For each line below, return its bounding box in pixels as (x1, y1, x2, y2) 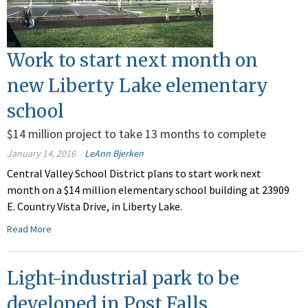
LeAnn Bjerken (85, 147, 144, 160)
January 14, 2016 (7, 147, 76, 160)
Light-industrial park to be (7, 267, 239, 290)
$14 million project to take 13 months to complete (7, 126, 266, 142)
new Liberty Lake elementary (7, 74, 268, 98)
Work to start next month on (7, 49, 258, 72)
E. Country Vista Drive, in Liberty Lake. (7, 199, 182, 214)
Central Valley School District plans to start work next (7, 166, 261, 181)
